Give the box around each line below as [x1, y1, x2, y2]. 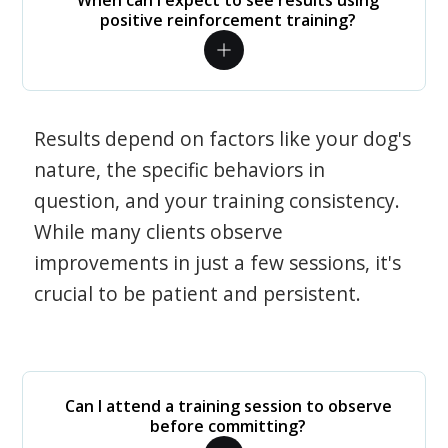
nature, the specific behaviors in [34, 156, 326, 183]
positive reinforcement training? [100, 9, 356, 31]
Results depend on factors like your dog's [34, 125, 412, 152]
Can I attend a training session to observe [64, 395, 392, 417]
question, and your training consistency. [34, 187, 401, 214]
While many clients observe [34, 218, 284, 245]
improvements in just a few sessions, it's [34, 249, 402, 276]
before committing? [150, 415, 306, 437]
